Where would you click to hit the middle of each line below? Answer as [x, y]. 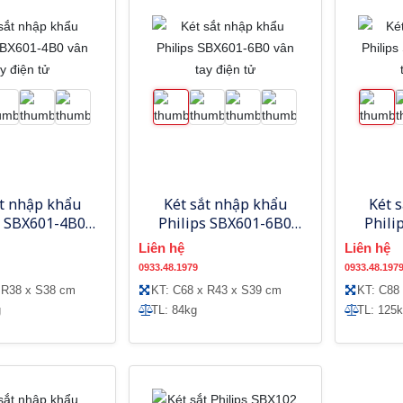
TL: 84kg [174, 309]
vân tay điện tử [225, 242]
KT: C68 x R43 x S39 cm [216, 290]
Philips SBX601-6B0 [225, 223]
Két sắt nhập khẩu [225, 204]
